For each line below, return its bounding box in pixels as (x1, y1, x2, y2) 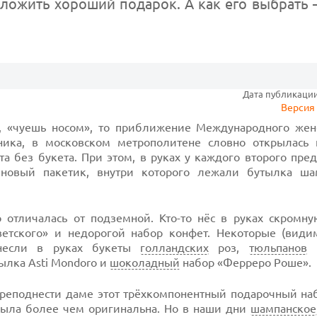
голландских (140, 241, 209, 254)
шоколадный (110, 256, 180, 269)
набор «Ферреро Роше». (180, 256, 311, 269)
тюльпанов (248, 241, 307, 254)
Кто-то (159, 212, 192, 224)
